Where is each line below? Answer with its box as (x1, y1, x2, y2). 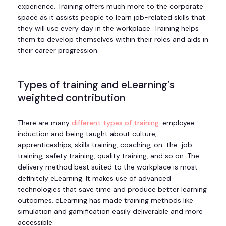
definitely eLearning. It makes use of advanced (18, 174, 171, 183)
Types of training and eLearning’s (18, 78, 175, 92)
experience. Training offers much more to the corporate (18, 2, 203, 11)
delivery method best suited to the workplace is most (18, 162, 198, 172)
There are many (18, 118, 72, 128)
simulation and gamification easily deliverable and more (18, 207, 203, 216)
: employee (159, 118, 195, 128)
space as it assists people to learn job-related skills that (18, 13, 205, 22)
